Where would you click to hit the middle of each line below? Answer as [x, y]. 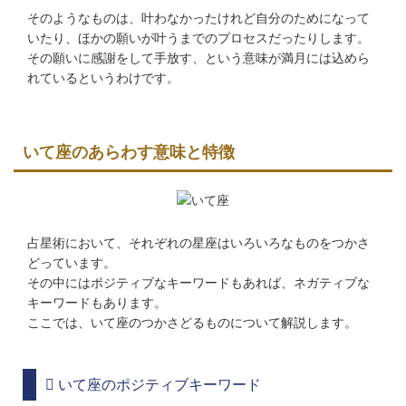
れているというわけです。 [103, 78]
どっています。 [72, 263]
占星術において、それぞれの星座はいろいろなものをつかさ [198, 243]
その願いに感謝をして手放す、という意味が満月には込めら [198, 58]
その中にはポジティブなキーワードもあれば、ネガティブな [198, 283]
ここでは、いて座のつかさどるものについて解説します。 [192, 323]
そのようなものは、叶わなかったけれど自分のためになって [198, 19]
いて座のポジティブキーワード [158, 385]
